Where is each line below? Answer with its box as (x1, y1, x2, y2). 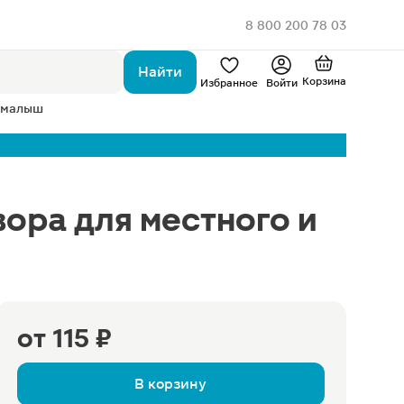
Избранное (200, 77, 258, 89)
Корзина (301, 75, 346, 87)
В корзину (134, 375, 207, 392)
